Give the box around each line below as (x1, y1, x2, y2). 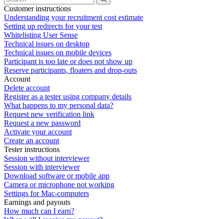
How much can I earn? (4, 207, 74, 215)
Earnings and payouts (4, 198, 70, 206)
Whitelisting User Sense (4, 31, 78, 39)
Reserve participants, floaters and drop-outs (4, 66, 137, 74)
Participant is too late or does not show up (4, 57, 132, 66)
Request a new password (4, 119, 81, 127)
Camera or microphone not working (4, 180, 114, 189)
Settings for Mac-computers (4, 189, 89, 197)
